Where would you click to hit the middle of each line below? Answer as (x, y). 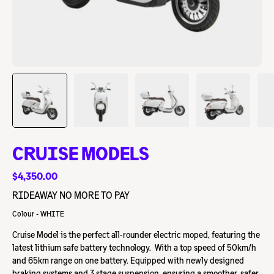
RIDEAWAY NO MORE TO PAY (71, 195)
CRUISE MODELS (81, 154)
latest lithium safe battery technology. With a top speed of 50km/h (134, 248)
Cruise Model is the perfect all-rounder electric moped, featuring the (136, 235)
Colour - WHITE (38, 214)
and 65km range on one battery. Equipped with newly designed (128, 261)
